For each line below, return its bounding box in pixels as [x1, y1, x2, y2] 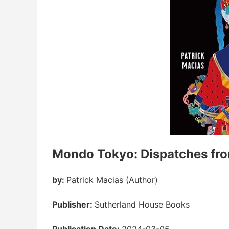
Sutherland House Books [95, 199, 190, 210]
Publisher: [52, 199, 95, 210]
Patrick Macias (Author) [66, 174, 158, 185]
